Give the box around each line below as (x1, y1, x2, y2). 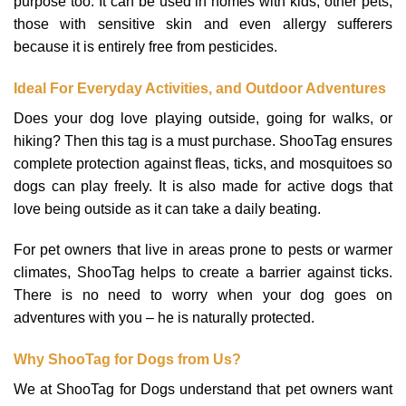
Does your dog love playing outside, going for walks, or (14, 110, 392, 126)
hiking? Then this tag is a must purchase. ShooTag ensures (14, 132, 392, 149)
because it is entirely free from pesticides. (14, 38, 277, 54)
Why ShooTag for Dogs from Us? (14, 352, 245, 368)
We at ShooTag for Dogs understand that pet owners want (14, 382, 392, 398)
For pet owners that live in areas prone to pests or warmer (14, 242, 392, 258)
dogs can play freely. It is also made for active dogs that (14, 178, 392, 194)
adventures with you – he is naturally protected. (14, 310, 318, 326)
